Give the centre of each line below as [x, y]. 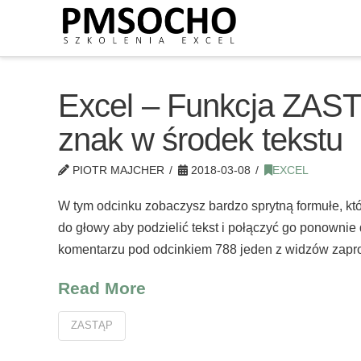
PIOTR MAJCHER [117, 170]
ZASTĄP [92, 326]
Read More [102, 288]
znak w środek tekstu [201, 139]
